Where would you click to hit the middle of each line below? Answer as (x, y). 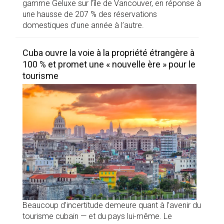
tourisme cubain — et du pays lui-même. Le (97, 216)
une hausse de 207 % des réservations (90, 14)
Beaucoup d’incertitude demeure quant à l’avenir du (112, 205)
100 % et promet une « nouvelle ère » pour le (109, 64)
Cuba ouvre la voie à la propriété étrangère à (108, 52)
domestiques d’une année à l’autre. (83, 25)
